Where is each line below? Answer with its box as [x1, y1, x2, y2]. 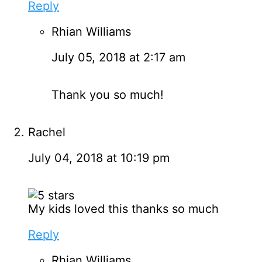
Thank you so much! [51, 87, 164, 102]
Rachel [28, 125, 65, 139]
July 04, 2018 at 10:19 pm [28, 150, 170, 165]
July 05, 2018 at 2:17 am [51, 50, 185, 64]
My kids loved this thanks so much [28, 201, 219, 216]
